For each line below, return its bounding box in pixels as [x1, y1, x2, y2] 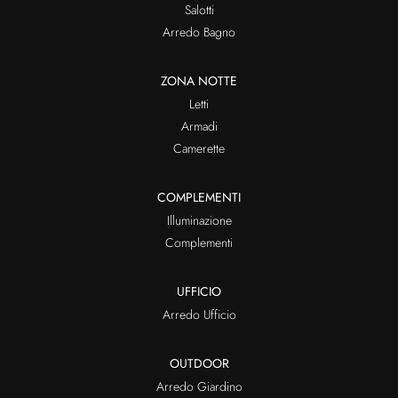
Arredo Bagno [163, 23, 235, 42]
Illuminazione [166, 211, 232, 230]
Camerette [173, 139, 225, 158]
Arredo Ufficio [162, 306, 236, 324]
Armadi [180, 117, 218, 136]
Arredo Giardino [155, 378, 243, 396]
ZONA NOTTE [161, 72, 237, 91]
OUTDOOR [169, 354, 229, 373]
